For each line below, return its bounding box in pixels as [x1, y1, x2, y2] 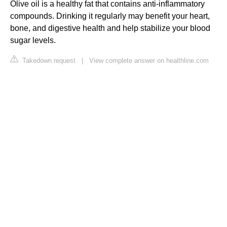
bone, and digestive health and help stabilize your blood [10, 23, 210, 32]
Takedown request [20, 56, 75, 64]
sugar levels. [10, 35, 56, 45]
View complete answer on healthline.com [89, 56, 209, 64]
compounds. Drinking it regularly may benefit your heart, [10, 11, 210, 20]
